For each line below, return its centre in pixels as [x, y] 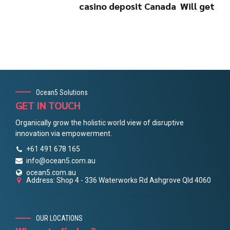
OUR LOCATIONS [59, 218]
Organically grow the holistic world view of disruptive [100, 122]
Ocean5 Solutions [62, 92]
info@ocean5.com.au [61, 160]
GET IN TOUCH [48, 105]
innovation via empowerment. [64, 133]
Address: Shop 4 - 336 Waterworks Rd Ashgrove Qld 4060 [119, 180]
